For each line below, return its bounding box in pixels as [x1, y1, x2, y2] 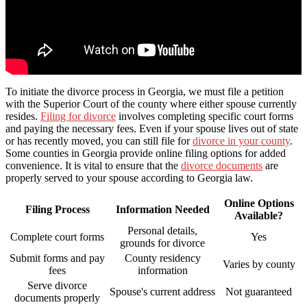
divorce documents [181, 159, 262, 171]
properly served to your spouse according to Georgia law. [5, 171, 253, 184]
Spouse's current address [110, 285, 215, 297]
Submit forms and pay [10, 251, 105, 264]
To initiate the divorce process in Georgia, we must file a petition [5, 85, 284, 97]
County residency [124, 251, 201, 264]
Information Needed [115, 203, 210, 215]
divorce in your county [193, 134, 290, 147]
